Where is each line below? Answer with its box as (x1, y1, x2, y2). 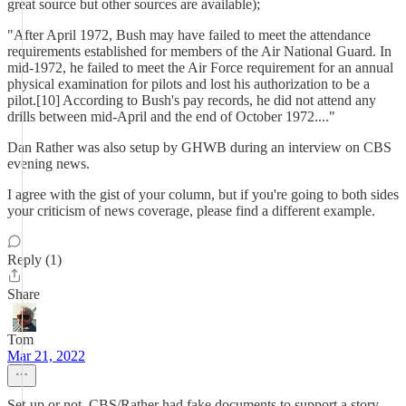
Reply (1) (7, 252, 62, 267)
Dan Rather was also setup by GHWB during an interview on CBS (7, 140, 391, 155)
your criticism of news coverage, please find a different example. (7, 203, 375, 218)
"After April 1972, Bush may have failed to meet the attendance (7, 27, 371, 43)
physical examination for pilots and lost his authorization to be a (7, 76, 370, 92)
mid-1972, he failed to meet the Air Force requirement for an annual (7, 60, 393, 75)
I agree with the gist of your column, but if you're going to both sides (7, 187, 399, 202)
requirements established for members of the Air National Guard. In (7, 43, 391, 59)
